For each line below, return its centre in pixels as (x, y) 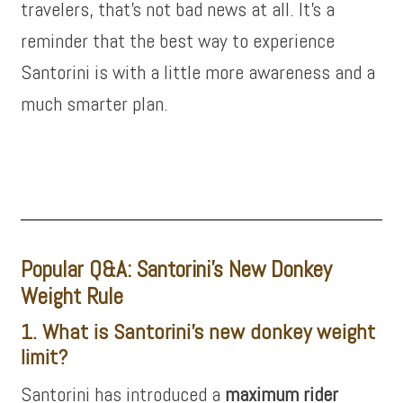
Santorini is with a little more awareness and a (198, 72)
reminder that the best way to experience (178, 40)
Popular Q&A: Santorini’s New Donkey (177, 269)
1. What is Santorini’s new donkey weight (198, 331)
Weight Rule (72, 296)
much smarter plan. (95, 103)
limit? (45, 357)
